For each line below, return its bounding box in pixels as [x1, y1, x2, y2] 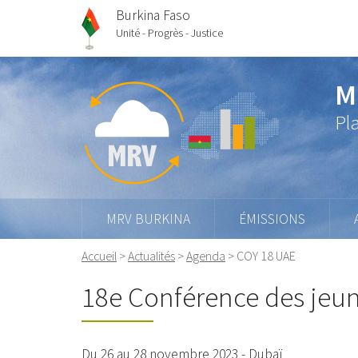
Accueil [82, 248, 117, 265]
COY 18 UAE [237, 248, 296, 265]
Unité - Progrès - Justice [116, 25, 223, 40]
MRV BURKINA [106, 210, 190, 229]
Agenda [186, 248, 225, 265]
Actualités [128, 248, 175, 265]
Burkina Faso [116, 6, 190, 24]
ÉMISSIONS [239, 210, 305, 229]
